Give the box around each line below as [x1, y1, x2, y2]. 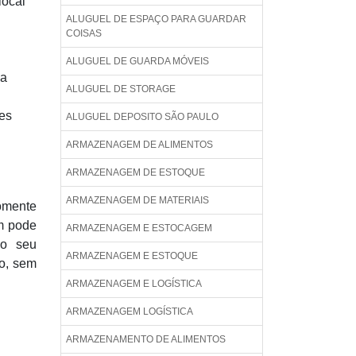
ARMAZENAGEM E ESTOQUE [66, 250, 198, 261]
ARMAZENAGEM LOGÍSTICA [66, 306, 193, 317]
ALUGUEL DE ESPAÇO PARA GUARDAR [66, 14, 246, 25]
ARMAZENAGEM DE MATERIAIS [66, 195, 209, 206]
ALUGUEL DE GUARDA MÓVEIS [66, 56, 209, 67]
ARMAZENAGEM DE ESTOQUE [66, 167, 205, 178]
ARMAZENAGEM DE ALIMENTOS [66, 139, 213, 150]
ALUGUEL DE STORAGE [66, 83, 176, 95]
